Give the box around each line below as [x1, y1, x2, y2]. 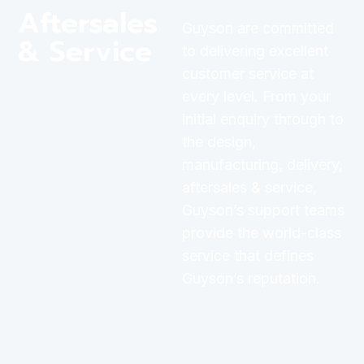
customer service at [181, 64, 314, 82]
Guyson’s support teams [181, 201, 344, 219]
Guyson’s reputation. [181, 269, 320, 287]
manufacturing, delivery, [181, 155, 343, 173]
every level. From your [181, 87, 331, 105]
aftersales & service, [181, 178, 317, 196]
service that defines [181, 246, 314, 264]
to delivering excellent [181, 41, 328, 59]
